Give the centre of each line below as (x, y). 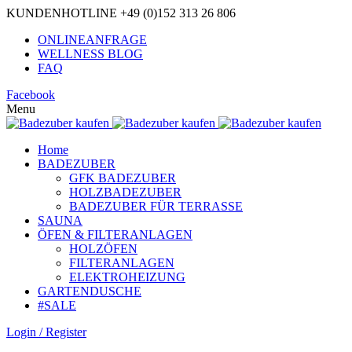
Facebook (31, 95)
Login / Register (46, 332)
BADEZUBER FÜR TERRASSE (156, 206)
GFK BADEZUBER (123, 178)
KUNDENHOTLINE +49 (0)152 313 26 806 (121, 13)
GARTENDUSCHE (90, 291)
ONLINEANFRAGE (92, 40)
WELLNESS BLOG (90, 54)
